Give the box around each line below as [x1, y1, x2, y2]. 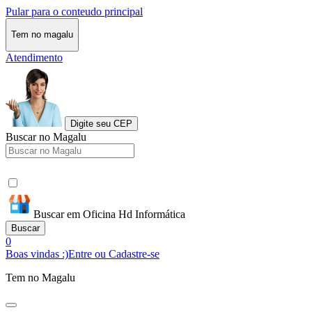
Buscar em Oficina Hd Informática [33, 208, 185, 220]
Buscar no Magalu [6, 130, 86, 143]
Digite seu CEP [70, 118, 132, 129]
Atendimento [6, 51, 63, 63]
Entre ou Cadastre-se [68, 247, 159, 260]
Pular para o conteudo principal [6, 6, 143, 17]
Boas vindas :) [6, 247, 68, 260]
